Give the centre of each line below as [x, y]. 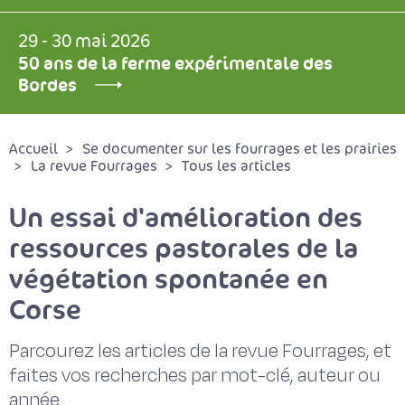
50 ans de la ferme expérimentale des [175, 63]
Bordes [47, 85]
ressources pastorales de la [184, 248]
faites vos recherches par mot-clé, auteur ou [195, 376]
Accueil [33, 149]
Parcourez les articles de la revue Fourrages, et [200, 351]
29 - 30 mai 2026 [84, 42]
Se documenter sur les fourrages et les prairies [240, 149]
